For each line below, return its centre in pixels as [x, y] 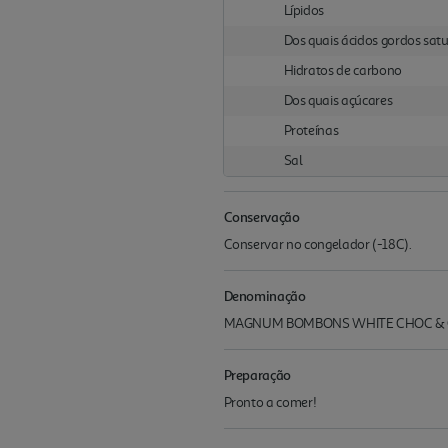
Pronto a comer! [270, 403]
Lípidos [304, 11]
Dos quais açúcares [338, 101]
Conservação [261, 217]
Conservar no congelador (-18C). [317, 245]
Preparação [257, 375]
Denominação [264, 296]
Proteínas [311, 131]
